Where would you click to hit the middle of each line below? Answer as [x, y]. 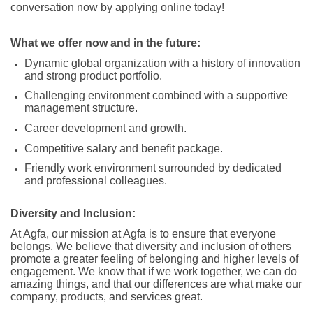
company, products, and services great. [108, 296]
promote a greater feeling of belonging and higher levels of [154, 259]
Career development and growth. [105, 128]
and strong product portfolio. [93, 75]
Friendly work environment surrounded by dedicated [153, 168]
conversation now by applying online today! [117, 8]
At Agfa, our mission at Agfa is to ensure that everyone [143, 233]
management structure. [81, 108]
